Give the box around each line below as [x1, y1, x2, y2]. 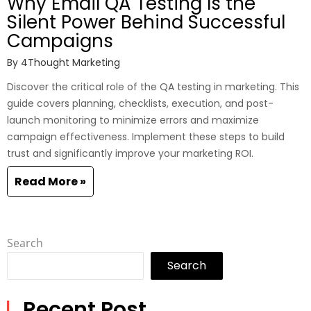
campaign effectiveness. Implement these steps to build [7, 130, 285, 144]
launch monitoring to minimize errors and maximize [7, 113, 259, 128]
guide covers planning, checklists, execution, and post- [7, 96, 274, 111]
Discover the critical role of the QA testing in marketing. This [7, 80, 299, 94]
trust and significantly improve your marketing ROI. [7, 146, 253, 161]
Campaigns [7, 28, 113, 54]
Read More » [15, 174, 86, 190]
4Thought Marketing [21, 56, 120, 70]
